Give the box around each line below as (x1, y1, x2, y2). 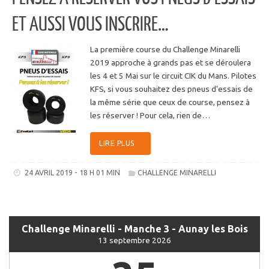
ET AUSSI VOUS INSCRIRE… (12, 14, 169, 36)
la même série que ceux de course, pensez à (90, 97, 250, 107)
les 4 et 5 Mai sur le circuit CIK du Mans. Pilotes (90, 71, 256, 81)
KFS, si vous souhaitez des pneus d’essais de (90, 84, 253, 94)
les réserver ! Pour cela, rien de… (90, 110, 210, 121)
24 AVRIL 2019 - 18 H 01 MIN (24, 168, 120, 177)
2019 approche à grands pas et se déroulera (90, 58, 251, 68)
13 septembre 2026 (98, 235, 171, 246)
